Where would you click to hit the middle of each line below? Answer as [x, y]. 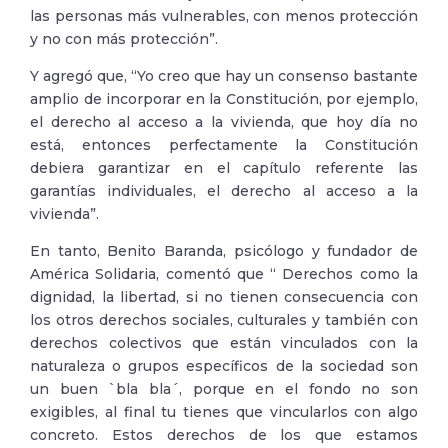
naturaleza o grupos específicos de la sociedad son [224, 366]
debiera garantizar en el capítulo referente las [224, 168]
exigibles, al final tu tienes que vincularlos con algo [224, 412]
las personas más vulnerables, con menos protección [224, 16]
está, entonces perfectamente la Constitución [224, 145]
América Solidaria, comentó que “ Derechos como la [224, 274]
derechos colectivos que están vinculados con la [224, 343]
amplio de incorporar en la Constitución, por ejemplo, [224, 99]
